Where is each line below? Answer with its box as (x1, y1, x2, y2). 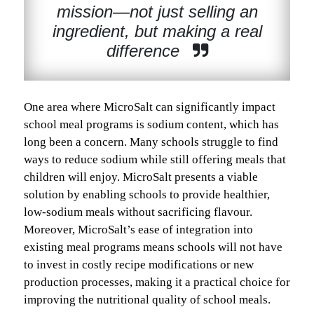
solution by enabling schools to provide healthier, (24, 187, 270, 201)
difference (106, 41, 184, 60)
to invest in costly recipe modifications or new (24, 257, 254, 271)
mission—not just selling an (56, 1, 258, 21)
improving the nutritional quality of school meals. (24, 292, 271, 306)
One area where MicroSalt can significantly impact (24, 100, 275, 114)
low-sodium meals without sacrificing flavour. (24, 205, 252, 219)
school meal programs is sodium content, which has (24, 117, 279, 131)
